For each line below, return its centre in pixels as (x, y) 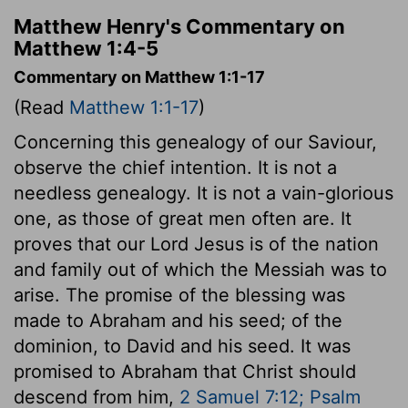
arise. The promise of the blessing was (179, 295)
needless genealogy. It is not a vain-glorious (204, 193)
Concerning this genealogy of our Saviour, (195, 142)
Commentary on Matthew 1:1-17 (139, 76)
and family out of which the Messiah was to (200, 269)
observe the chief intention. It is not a (175, 167)
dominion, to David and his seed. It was (182, 346)
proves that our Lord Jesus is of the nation (196, 244)
